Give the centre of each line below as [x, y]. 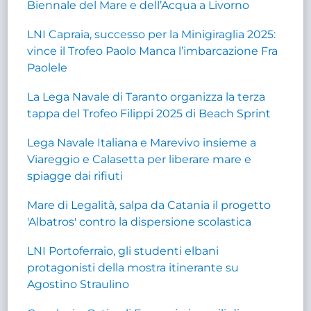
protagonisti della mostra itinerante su [133, 267]
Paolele [48, 67]
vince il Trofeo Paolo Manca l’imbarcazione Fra [153, 51]
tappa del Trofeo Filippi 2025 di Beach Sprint [149, 113]
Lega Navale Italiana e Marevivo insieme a [142, 142]
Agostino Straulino [78, 284]
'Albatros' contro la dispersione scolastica [140, 221]
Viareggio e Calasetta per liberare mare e [140, 159]
